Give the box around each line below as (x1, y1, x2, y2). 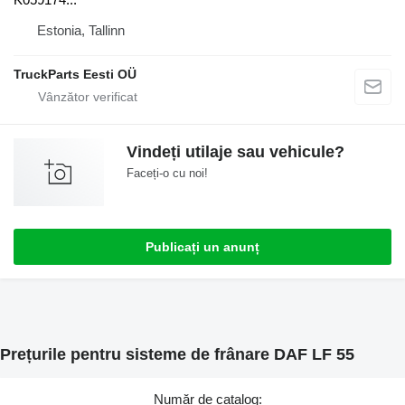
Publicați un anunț (146, 240, 259, 255)
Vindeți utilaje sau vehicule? (127, 143, 344, 162)
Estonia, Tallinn (37, 23, 125, 39)
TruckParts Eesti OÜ (14, 67, 137, 82)
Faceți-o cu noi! (127, 166, 208, 181)
